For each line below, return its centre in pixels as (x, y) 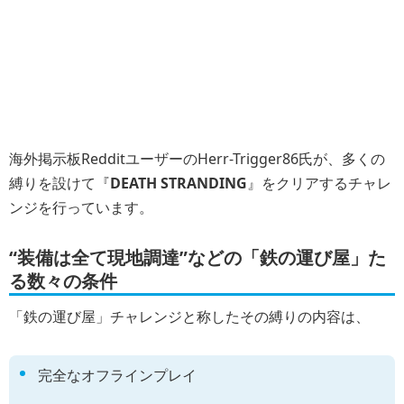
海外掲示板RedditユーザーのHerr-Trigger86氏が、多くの (197, 159)
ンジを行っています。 (81, 207)
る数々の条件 (63, 280)
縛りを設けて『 (60, 183)
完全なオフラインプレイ (117, 375)
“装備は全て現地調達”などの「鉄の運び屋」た (197, 257)
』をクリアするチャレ (319, 183)
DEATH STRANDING (179, 183)
